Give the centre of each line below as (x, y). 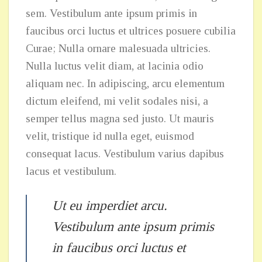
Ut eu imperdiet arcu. (109, 206)
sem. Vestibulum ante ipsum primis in (111, 13)
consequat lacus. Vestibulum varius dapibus (125, 154)
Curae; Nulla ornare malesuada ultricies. (118, 49)
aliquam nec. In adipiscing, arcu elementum (125, 84)
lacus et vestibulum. (71, 171)
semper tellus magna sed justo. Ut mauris (120, 119)
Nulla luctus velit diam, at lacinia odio (114, 66)
